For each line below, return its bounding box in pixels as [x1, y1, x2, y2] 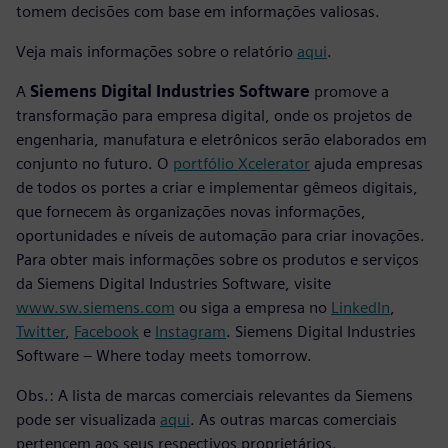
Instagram [155, 321, 226, 341]
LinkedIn [331, 297, 390, 317]
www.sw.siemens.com [16, 297, 175, 317]
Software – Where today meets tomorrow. [16, 345, 312, 365]
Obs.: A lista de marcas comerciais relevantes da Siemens [16, 385, 413, 405]
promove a [310, 81, 389, 101]
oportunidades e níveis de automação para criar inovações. [16, 225, 425, 245]
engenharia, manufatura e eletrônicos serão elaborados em [16, 129, 427, 149]
